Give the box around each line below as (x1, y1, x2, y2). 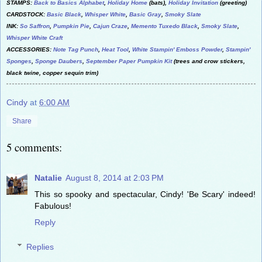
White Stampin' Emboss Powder (132, 46, 222, 53)
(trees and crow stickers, (172, 57, 245, 64)
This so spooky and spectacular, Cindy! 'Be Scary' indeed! (35, 189, 256, 199)
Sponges (6, 57, 32, 64)
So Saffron (20, 22, 50, 29)
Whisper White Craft (6, 34, 63, 41)
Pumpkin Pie (53, 22, 89, 29)
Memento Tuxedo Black (131, 22, 198, 29)
